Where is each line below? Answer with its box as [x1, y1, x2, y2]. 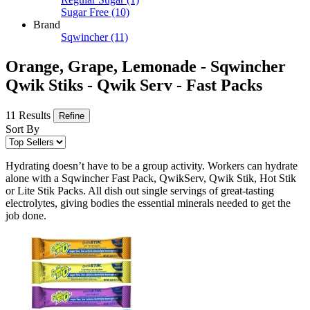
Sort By [6, 123, 39, 136]
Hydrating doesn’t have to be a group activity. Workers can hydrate [6, 160, 298, 172]
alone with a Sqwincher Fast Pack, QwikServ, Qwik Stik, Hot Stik [6, 172, 296, 185]
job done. [6, 210, 46, 222]
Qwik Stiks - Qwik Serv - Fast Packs [6, 76, 262, 95]
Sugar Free [61, 6, 109, 19]
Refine [59, 111, 84, 122]
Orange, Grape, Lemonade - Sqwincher [6, 57, 286, 76]
